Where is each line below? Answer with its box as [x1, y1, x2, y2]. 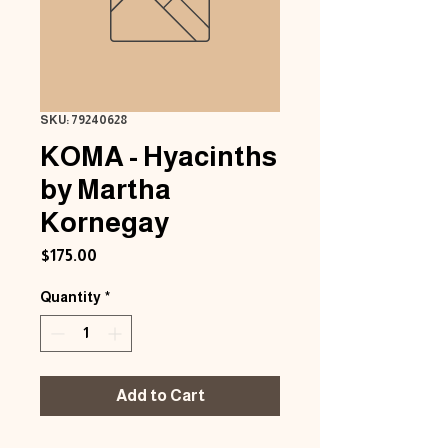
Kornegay [40, 207, 169, 238]
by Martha [40, 174, 171, 205]
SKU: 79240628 [40, 113, 127, 127]
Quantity [40, 289, 101, 305]
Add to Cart [115, 387, 205, 404]
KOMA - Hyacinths [40, 141, 277, 172]
